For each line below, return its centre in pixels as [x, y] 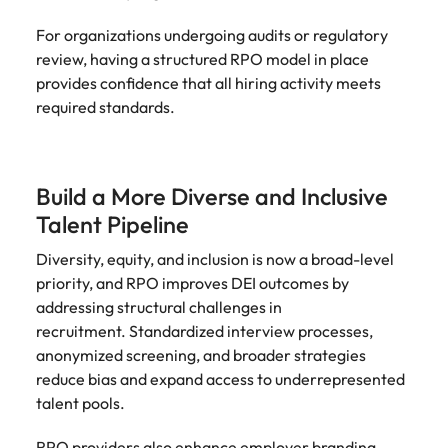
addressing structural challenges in [159, 307]
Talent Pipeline [115, 224]
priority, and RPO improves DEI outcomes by [192, 283]
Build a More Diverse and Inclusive [212, 196]
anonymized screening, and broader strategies [201, 355]
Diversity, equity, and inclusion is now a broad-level [215, 259]
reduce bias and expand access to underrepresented [220, 379]
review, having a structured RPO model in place [202, 59]
